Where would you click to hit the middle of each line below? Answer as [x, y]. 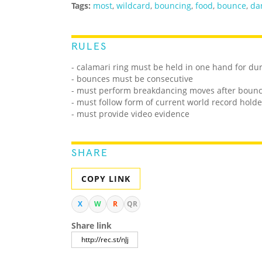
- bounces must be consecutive [132, 79]
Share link [92, 226]
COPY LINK [106, 179]
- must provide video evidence [130, 114]
